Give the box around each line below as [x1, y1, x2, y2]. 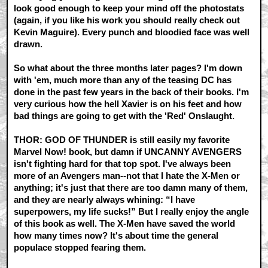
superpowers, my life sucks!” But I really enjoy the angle [14, 206, 249, 217]
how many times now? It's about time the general [14, 230, 219, 240]
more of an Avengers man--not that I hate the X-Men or [14, 170, 240, 181]
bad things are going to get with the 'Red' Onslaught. [14, 110, 235, 121]
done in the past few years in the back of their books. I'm [14, 86, 249, 97]
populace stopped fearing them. [14, 242, 147, 252]
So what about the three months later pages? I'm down [14, 62, 243, 73]
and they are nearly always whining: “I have [14, 194, 196, 205]
